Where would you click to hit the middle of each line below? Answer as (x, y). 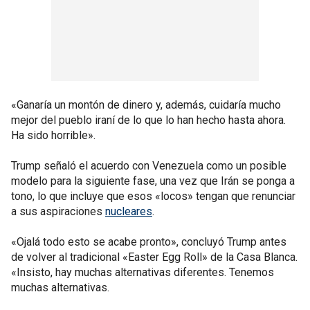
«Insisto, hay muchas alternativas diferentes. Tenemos (143, 272)
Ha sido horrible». (53, 135)
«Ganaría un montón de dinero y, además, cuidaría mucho (146, 104)
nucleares (129, 211)
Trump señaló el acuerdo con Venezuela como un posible (149, 165)
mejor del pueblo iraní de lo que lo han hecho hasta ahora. (148, 120)
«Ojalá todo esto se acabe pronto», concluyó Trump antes (149, 241)
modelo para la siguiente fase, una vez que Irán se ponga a (153, 181)
